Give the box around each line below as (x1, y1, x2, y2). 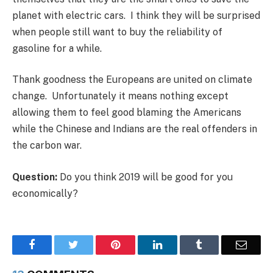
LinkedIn (161, 238, 202, 250)
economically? (12, 187, 78, 199)
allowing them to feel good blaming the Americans (12, 107, 241, 119)
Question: (12, 171, 57, 183)
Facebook (34, 238, 77, 250)
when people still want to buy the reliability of (12, 26, 222, 38)
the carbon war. (12, 140, 82, 152)
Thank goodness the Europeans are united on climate (12, 74, 252, 86)
